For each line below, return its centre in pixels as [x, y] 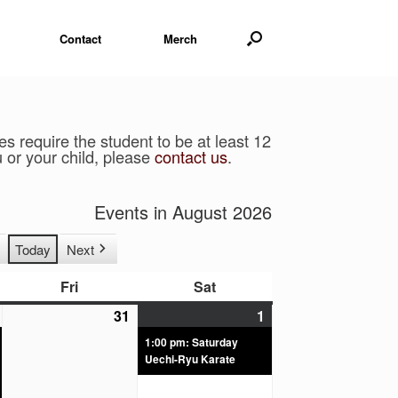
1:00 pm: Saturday [191, 342]
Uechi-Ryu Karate [190, 359]
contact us [191, 157]
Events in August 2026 [183, 212]
